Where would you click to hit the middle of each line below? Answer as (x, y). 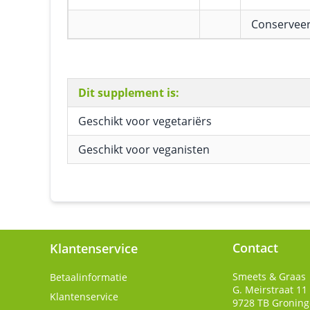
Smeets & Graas (269, 276)
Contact (255, 248)
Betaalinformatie (89, 277)
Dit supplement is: (129, 93)
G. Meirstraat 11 (270, 290)
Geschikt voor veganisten (144, 149)
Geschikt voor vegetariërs (145, 121)
